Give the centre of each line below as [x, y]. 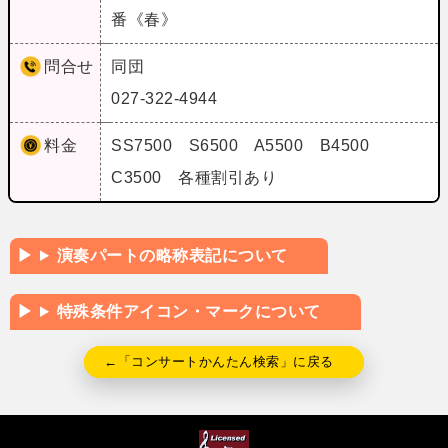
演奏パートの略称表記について [172, 255]
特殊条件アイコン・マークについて [188, 311]
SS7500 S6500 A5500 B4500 [248, 145]
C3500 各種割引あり [196, 177]
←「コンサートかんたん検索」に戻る [219, 361]
